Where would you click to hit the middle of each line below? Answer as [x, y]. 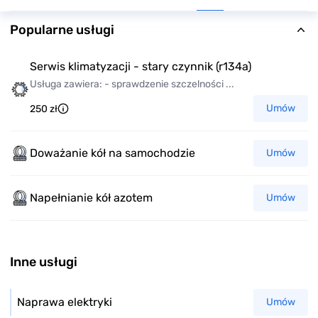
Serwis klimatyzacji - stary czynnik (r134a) [141, 66]
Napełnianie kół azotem [91, 198]
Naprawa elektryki [65, 302]
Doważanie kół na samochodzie [113, 153]
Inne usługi [44, 262]
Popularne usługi [62, 30]
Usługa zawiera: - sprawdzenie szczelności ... [132, 84]
